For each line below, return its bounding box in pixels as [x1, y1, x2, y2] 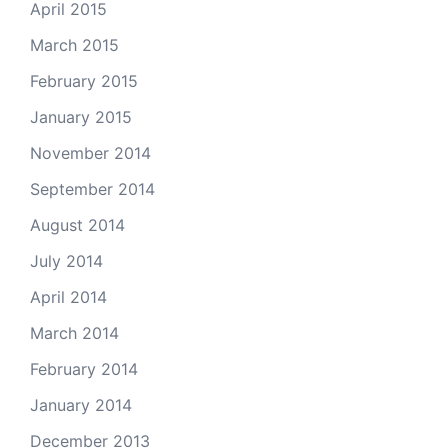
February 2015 [30, 71, 138, 91]
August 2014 [30, 215, 125, 235]
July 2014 [30, 251, 103, 271]
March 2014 [30, 323, 119, 343]
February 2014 [30, 359, 138, 379]
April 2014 [30, 287, 107, 307]
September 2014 [30, 179, 155, 199]
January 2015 [30, 107, 132, 127]
